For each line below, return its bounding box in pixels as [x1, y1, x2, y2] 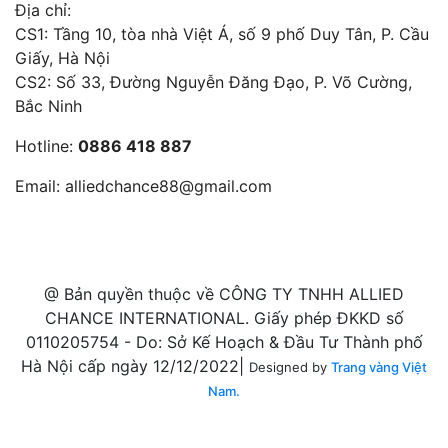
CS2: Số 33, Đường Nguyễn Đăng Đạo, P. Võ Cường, [15, 71, 412, 92]
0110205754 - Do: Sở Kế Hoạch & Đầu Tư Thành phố [25, 331, 423, 352]
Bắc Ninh [15, 95, 82, 116]
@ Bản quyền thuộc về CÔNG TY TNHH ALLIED [44, 283, 404, 304]
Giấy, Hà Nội [15, 47, 110, 68]
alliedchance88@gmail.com [65, 175, 272, 196]
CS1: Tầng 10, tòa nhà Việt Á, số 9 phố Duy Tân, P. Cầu [15, 23, 429, 44]
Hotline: [15, 135, 78, 156]
